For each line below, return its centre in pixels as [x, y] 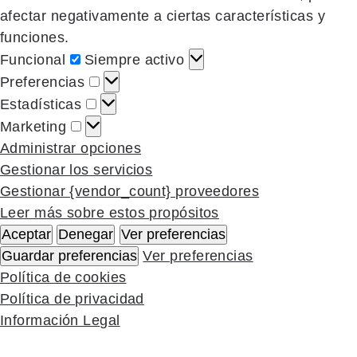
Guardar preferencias [69, 255]
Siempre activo [136, 59]
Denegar [86, 234]
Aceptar [26, 234]
